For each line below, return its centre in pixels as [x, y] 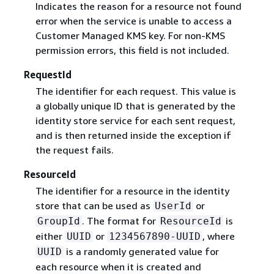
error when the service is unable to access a [133, 21]
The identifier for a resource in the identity [132, 191]
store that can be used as [94, 206]
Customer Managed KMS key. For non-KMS [130, 35]
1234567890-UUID [154, 237]
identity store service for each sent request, [135, 121]
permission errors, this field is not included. [132, 50]
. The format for [120, 221]
